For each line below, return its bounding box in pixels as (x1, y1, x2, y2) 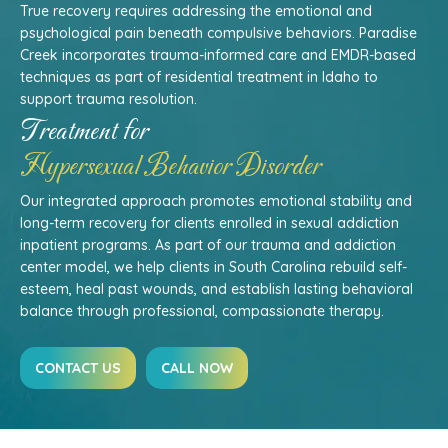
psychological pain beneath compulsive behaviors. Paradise (20, 24, 417, 42)
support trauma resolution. (20, 90, 201, 108)
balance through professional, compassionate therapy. (20, 302, 384, 320)
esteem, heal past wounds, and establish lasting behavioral (20, 280, 413, 298)
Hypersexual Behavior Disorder (20, 150, 321, 185)
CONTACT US (35, 359, 121, 377)
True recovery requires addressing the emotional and (20, 2, 372, 20)
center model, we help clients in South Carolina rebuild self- (20, 258, 407, 276)
